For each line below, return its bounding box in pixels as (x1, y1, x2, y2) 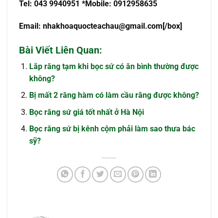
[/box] (163, 21, 182, 31)
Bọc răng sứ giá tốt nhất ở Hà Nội (29, 107, 144, 117)
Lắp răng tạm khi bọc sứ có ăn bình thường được (29, 61, 199, 71)
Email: (19, 21, 43, 31)
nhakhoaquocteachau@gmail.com (43, 21, 163, 31)
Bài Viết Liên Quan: (19, 44, 102, 56)
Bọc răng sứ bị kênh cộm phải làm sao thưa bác (29, 124, 195, 134)
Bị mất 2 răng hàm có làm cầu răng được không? (29, 91, 199, 100)
